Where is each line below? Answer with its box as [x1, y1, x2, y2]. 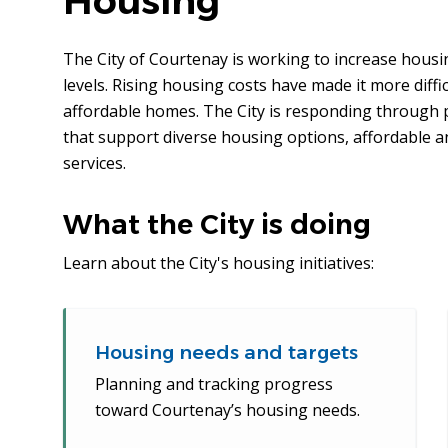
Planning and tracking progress [94, 373, 333, 396]
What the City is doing [62, 208, 371, 242]
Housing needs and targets [94, 341, 358, 365]
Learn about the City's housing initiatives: [62, 252, 374, 275]
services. [62, 152, 126, 175]
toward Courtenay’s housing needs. [94, 399, 360, 422]
